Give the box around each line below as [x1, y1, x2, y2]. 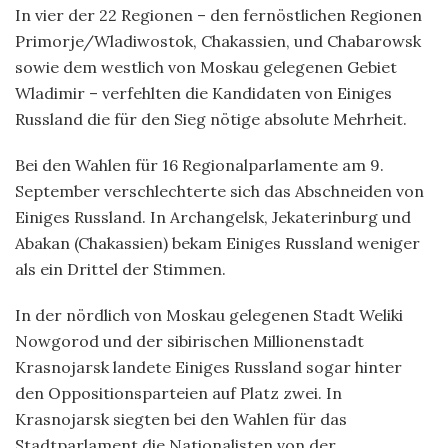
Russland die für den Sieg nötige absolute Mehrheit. [15, 108, 407, 129]
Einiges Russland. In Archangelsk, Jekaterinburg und [15, 206, 411, 227]
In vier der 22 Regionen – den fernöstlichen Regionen [15, 4, 422, 25]
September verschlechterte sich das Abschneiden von [15, 180, 424, 201]
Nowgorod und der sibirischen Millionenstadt [15, 330, 364, 351]
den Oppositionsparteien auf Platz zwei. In [15, 382, 342, 403]
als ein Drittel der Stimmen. [15, 258, 226, 279]
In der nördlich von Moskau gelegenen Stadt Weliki [15, 304, 403, 325]
